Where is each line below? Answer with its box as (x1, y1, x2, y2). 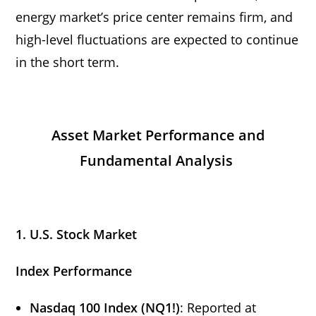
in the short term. (16, 53, 123, 71)
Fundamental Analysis (80, 150, 233, 170)
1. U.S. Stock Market (16, 225, 138, 243)
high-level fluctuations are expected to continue (16, 30, 299, 48)
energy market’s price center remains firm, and (16, 8, 293, 25)
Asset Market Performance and (51, 125, 265, 145)
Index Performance (16, 262, 133, 279)
